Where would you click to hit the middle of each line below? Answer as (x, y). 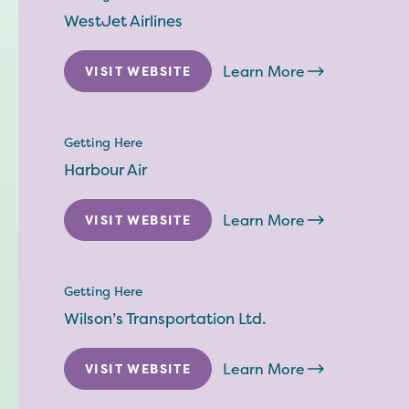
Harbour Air (105, 169)
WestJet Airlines (123, 21)
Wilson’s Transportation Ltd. (165, 318)
